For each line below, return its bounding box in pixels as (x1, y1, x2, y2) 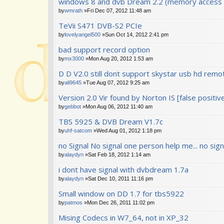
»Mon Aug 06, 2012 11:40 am (81, 103, 152, 109)
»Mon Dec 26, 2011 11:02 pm (82, 199, 154, 205)
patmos (64, 199, 82, 205)
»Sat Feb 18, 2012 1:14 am (83, 151, 150, 157)
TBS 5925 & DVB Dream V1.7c (58, 116, 163, 126)
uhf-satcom (64, 127, 92, 133)
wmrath (64, 7, 82, 13)
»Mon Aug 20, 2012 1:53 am (84, 55, 153, 61)
